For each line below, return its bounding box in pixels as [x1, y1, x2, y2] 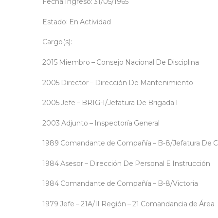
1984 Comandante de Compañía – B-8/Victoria [42, 179, 198, 188]
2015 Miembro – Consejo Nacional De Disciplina [42, 57, 199, 67]
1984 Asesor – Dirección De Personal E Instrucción [42, 159, 210, 168]
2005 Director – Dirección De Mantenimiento [42, 78, 193, 87]
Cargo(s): [42, 37, 72, 47]
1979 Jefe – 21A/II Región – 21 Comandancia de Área [42, 200, 215, 209]
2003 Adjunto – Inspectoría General [42, 118, 160, 127]
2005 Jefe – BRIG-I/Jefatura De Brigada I [42, 98, 178, 108]
